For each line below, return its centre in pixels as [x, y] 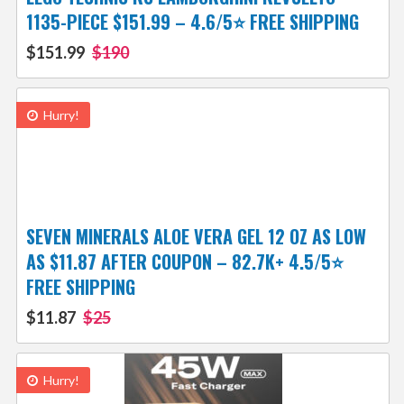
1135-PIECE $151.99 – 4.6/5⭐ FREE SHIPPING [192, 22]
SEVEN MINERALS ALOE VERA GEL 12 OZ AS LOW [196, 237]
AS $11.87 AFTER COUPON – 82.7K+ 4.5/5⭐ [184, 262]
